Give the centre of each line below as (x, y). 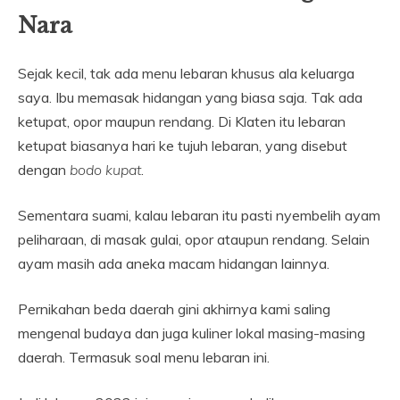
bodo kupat (105, 170)
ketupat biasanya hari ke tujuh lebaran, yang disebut (183, 146)
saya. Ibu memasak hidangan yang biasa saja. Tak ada (190, 98)
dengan (44, 170)
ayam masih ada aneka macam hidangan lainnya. (174, 264)
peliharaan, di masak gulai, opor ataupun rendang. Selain (194, 240)
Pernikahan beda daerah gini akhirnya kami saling (174, 309)
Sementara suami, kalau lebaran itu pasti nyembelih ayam (199, 216)
